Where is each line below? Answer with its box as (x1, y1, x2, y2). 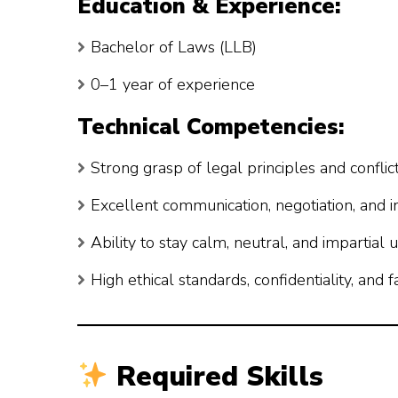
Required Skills (108, 358, 324, 396)
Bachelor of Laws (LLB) (91, 36, 257, 59)
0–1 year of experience (91, 74, 255, 96)
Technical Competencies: (77, 111, 345, 142)
